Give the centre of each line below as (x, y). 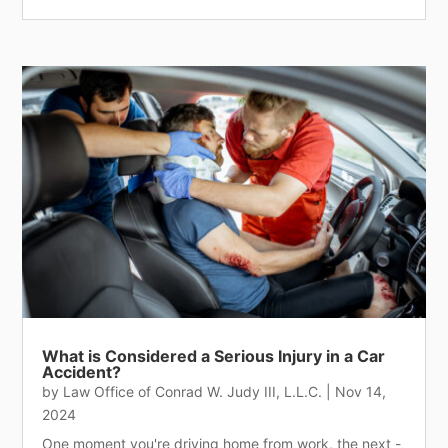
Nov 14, (361, 391)
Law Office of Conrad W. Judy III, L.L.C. (193, 391)
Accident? (82, 371)
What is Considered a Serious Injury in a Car (214, 355)
